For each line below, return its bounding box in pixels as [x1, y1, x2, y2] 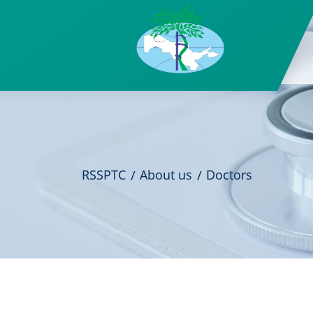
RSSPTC [82, 166, 126, 183]
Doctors [206, 166, 252, 183]
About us [140, 166, 192, 183]
